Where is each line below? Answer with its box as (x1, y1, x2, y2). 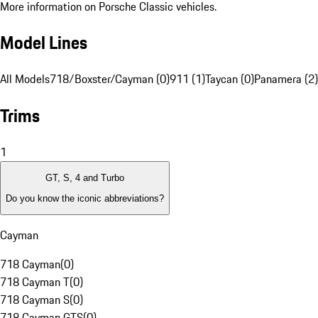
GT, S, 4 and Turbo (45, 172, 124, 184)
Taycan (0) (205, 70, 254, 88)
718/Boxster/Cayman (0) (50, 70, 170, 88)
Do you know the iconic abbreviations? (6, 192, 164, 204)
